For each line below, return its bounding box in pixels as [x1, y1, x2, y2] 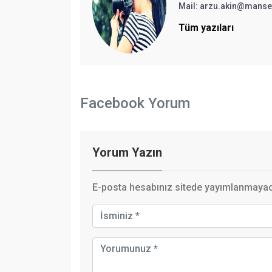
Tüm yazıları [178, 22, 234, 34]
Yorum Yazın [92, 144, 162, 160]
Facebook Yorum [80, 94, 190, 112]
